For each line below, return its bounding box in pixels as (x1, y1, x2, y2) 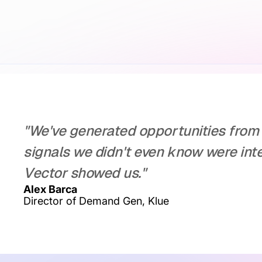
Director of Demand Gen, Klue (23, 195, 170, 208)
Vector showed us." (23, 165, 146, 181)
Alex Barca (23, 183, 78, 196)
